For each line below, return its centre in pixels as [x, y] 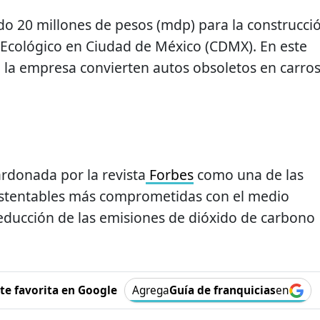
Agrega [150, 291]
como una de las [249, 175]
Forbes [170, 175]
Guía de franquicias [222, 291]
